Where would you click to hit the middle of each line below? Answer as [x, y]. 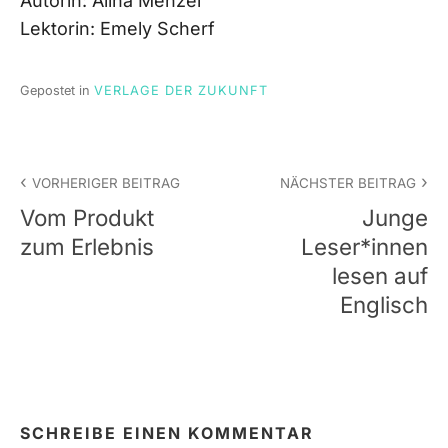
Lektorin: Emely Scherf [117, 28]
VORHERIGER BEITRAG [106, 183]
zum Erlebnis [87, 246]
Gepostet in [57, 90]
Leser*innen [364, 246]
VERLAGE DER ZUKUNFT [181, 90]
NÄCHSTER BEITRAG [347, 183]
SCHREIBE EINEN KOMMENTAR [167, 433]
